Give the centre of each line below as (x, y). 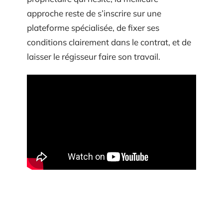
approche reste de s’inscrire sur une (94, 13)
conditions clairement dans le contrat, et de (109, 42)
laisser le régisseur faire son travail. (94, 56)
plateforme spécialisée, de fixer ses (93, 27)
